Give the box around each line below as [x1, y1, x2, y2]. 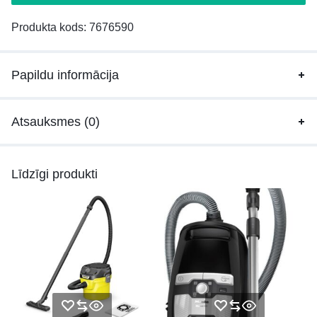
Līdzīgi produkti [11, 166, 98, 181]
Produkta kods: [11, 21, 89, 33]
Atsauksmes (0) [11, 114, 100, 129]
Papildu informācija [11, 67, 119, 82]
